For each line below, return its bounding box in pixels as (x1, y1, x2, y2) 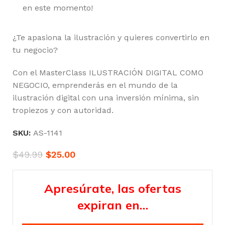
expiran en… (77, 197, 148, 212)
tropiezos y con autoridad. (13, 105, 114, 115)
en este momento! (23, 3, 93, 13)
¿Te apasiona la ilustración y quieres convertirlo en (13, 32, 209, 42)
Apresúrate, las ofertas (44, 180, 181, 196)
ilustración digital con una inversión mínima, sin (13, 92, 199, 102)
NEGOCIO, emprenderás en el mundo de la (13, 80, 178, 90)
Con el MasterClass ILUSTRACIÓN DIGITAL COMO (13, 67, 203, 77)
